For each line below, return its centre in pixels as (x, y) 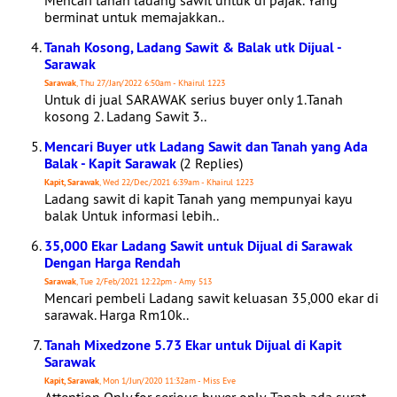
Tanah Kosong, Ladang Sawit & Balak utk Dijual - (193, 47)
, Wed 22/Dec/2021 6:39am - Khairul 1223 (176, 182)
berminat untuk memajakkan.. (134, 17)
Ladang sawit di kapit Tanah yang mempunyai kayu (198, 198)
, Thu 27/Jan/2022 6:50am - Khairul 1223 (151, 83)
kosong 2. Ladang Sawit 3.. (125, 116)
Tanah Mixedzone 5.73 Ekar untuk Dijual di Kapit (193, 345)
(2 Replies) (210, 163)
